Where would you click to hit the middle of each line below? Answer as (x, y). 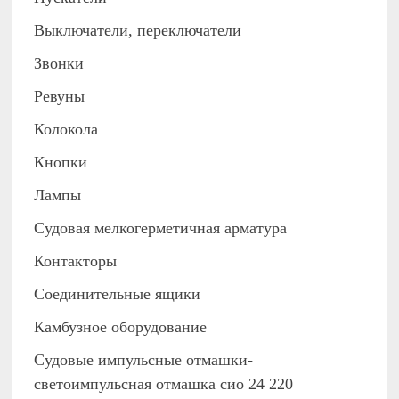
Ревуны (60, 97)
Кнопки (61, 163)
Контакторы (76, 261)
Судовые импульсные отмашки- (144, 360)
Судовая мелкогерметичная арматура (161, 228)
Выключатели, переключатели (138, 31)
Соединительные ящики (118, 294)
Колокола (66, 130)
